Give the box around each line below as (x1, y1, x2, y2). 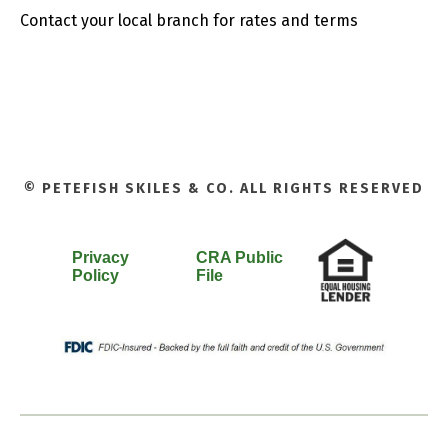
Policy (72, 266, 119, 284)
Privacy (72, 248, 129, 266)
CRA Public (196, 248, 284, 266)
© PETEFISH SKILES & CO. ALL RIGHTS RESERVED (24, 180, 424, 198)
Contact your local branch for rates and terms (20, 11, 358, 31)
